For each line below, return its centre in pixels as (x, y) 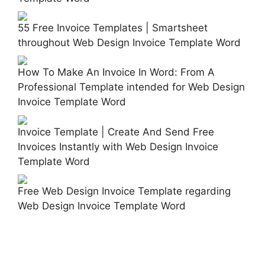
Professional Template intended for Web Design (131, 87)
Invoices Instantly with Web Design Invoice (118, 146)
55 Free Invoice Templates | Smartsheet (113, 28)
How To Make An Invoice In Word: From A (116, 72)
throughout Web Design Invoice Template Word (129, 42)
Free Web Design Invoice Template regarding (124, 191)
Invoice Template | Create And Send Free (116, 132)
